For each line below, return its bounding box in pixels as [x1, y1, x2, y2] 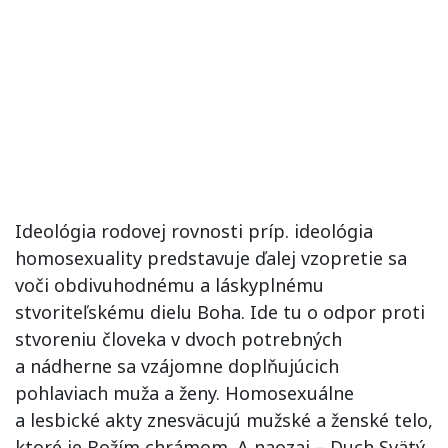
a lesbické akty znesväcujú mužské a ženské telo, [15, 407, 433, 432]
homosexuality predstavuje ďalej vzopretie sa [15, 245, 407, 270]
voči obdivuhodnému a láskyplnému [15, 272, 324, 297]
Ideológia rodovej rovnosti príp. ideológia [15, 218, 373, 243]
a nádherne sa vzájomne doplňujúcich [15, 353, 339, 378]
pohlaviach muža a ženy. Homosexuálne [15, 380, 354, 405]
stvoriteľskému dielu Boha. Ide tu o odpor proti [15, 299, 425, 324]
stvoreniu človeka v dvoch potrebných [15, 326, 342, 351]
